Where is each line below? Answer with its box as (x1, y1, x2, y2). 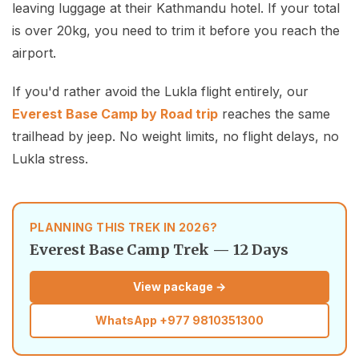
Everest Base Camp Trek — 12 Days (30, 240, 288, 260)
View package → (132, 280, 226, 294)
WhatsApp (95, 313, 159, 328)
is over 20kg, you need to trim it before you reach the (12, 22, 340, 39)
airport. (12, 45, 56, 62)
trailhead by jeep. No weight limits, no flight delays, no (12, 128, 339, 145)
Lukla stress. (12, 151, 88, 167)
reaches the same (218, 106, 330, 123)
